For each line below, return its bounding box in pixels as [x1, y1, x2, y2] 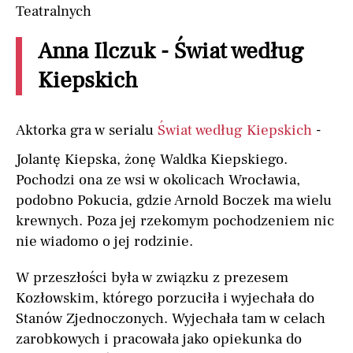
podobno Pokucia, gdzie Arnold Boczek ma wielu [16, 191, 332, 210]
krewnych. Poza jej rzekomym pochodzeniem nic [16, 211, 334, 231]
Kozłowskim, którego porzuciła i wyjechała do [16, 288, 314, 308]
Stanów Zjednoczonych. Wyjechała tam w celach [16, 309, 325, 329]
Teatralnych [16, 2, 91, 21]
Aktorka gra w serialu [16, 121, 158, 140]
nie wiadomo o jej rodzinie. [16, 232, 193, 251]
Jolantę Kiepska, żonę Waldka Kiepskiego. [16, 150, 288, 169]
